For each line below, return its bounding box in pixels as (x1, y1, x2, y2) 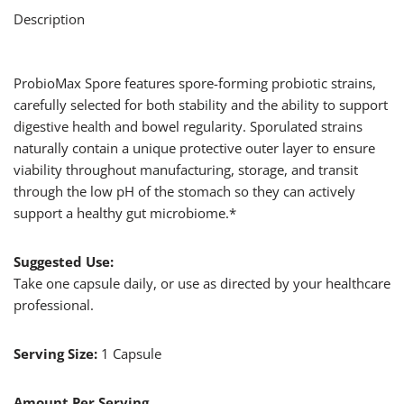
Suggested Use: (14, 252, 114, 271)
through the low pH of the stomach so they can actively (14, 182, 355, 201)
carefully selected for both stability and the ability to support (14, 96, 388, 115)
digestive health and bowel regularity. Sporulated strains (14, 117, 363, 136)
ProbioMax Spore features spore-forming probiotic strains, (14, 74, 376, 93)
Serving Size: (14, 344, 101, 363)
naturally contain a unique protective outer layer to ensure (14, 139, 375, 158)
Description (14, 9, 85, 28)
